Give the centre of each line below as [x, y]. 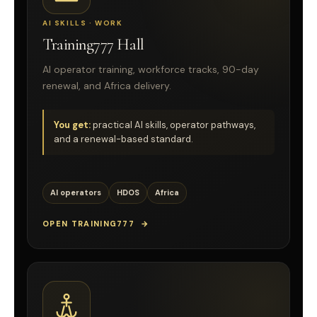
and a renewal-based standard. [123, 139]
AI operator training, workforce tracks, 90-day [151, 69]
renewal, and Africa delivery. [107, 85]
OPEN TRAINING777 [89, 224]
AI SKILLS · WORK [83, 23]
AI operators [76, 193]
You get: [72, 125]
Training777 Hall [93, 44]
